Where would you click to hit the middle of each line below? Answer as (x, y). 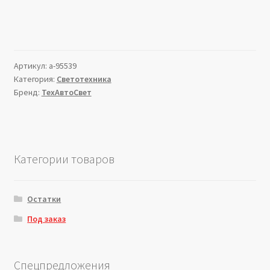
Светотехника (84, 79)
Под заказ (47, 218)
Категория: (35, 79)
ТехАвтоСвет (66, 93)
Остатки (44, 199)
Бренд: (27, 93)
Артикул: (31, 66)
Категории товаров (64, 159)
